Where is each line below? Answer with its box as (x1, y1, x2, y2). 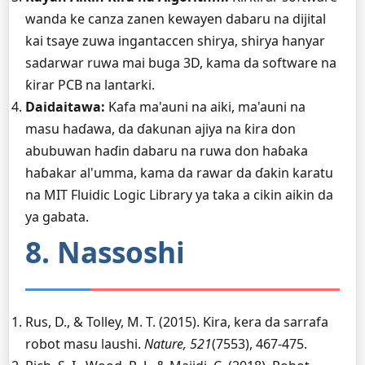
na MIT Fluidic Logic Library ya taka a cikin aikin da (25, 186, 333, 204)
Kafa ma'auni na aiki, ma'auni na (105, 98, 306, 116)
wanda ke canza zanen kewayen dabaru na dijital (25, 10, 326, 28)
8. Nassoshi (25, 232, 185, 271)
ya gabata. (25, 208, 89, 226)
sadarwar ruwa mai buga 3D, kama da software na (25, 54, 336, 72)
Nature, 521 (144, 335, 212, 353)
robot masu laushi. (25, 335, 144, 353)
